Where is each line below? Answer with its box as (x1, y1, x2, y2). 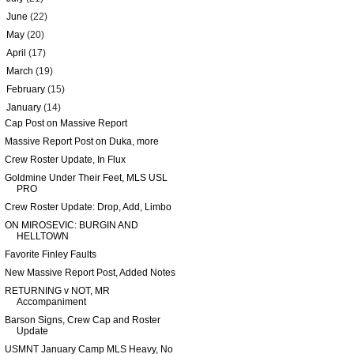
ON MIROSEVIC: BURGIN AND (4, 220, 138, 231)
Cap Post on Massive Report (4, 118, 127, 129)
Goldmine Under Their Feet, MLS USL (4, 172, 168, 183)
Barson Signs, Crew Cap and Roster (4, 314, 160, 326)
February (6, 84, 48, 95)
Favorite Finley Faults (4, 249, 96, 260)
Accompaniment (16, 296, 86, 307)
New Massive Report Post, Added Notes (4, 267, 175, 278)
